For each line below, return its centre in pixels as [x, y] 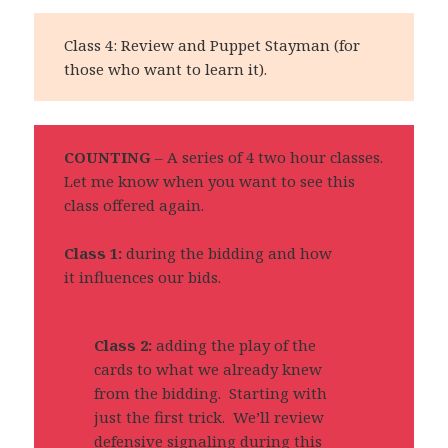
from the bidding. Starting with [211, 393]
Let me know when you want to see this [210, 181]
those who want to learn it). [166, 69]
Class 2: [125, 345]
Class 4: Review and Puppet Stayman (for [212, 45]
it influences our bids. [143, 277]
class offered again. [134, 205]
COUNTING [108, 157]
